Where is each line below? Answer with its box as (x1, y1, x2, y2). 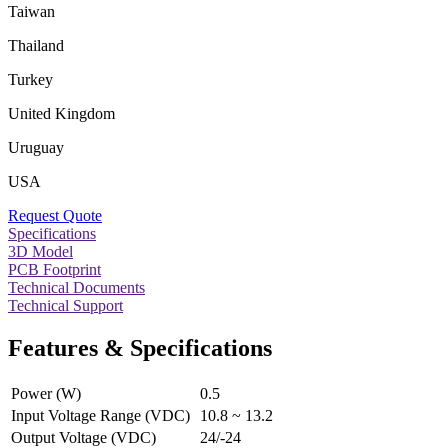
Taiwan (8, 2, 55, 20)
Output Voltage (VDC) (11, 428, 156, 446)
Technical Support (8, 296, 123, 314)
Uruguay (8, 138, 64, 156)
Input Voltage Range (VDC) (11, 406, 190, 424)
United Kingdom (8, 104, 115, 122)
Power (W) (11, 384, 81, 402)
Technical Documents (8, 278, 145, 296)
